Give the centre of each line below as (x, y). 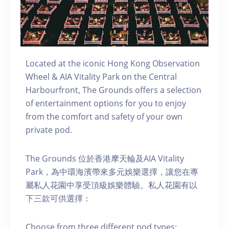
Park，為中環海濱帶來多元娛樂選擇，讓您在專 (112, 171)
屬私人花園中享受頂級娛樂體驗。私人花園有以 (111, 185)
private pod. (49, 130)
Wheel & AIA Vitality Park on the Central (101, 76)
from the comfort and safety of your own (104, 116)
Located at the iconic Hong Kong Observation (113, 63)
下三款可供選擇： (58, 198)
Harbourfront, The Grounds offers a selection (113, 90)
